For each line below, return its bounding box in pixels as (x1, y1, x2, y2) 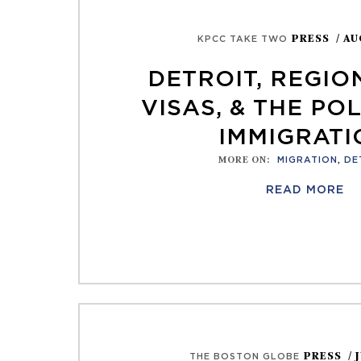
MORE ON (218, 154, 267, 165)
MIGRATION (276, 156, 338, 164)
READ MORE (266, 185, 345, 196)
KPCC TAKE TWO (197, 35, 288, 44)
